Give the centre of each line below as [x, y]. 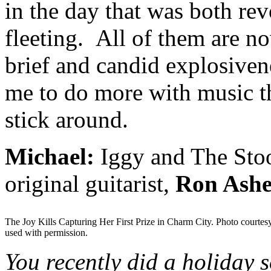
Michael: [50, 156]
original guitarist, [90, 183]
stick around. [67, 119]
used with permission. [46, 232]
